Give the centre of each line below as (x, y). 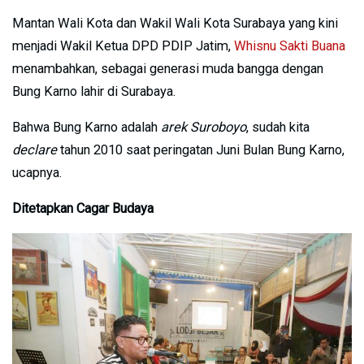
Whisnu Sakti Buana (290, 46)
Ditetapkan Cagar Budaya (84, 209)
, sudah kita (278, 128)
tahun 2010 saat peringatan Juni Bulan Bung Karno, (201, 150)
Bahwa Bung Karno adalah (87, 128)
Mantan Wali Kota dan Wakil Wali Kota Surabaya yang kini (175, 24)
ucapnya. (37, 173)
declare (35, 150)
